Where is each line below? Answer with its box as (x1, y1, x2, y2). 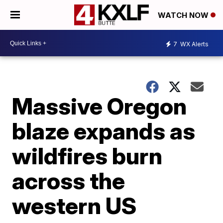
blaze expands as (12, 117, 196, 145)
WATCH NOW (158, 10, 211, 20)
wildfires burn (12, 142, 163, 170)
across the (12, 167, 125, 195)
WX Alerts (179, 40, 209, 48)
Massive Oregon (12, 92, 187, 120)
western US (12, 192, 137, 220)
